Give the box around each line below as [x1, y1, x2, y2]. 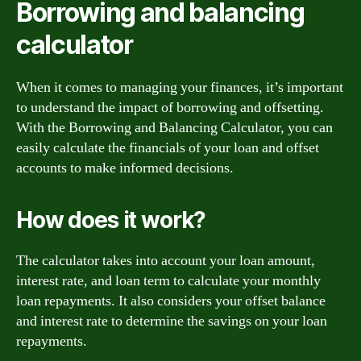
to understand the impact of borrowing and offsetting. [16, 98, 324, 117]
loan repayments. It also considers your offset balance [16, 292, 326, 310]
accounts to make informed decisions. [16, 159, 234, 177]
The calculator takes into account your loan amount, [16, 251, 315, 270]
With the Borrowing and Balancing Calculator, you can [16, 118, 333, 137]
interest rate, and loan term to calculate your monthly [16, 272, 321, 290]
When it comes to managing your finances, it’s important [16, 78, 343, 97]
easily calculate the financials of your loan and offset [16, 139, 319, 157]
